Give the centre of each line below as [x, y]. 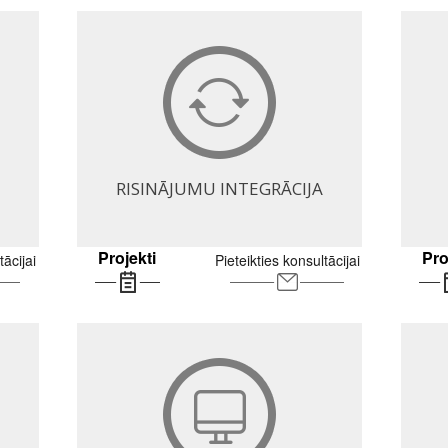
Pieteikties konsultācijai [287, 260]
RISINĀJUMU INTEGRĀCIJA [220, 188]
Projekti [127, 257]
